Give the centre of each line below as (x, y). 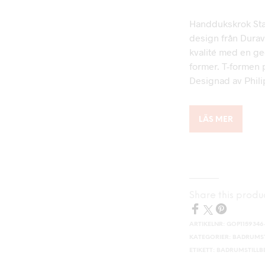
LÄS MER (216, 120)
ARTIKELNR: (208, 225)
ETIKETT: (203, 251)
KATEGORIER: (211, 238)
